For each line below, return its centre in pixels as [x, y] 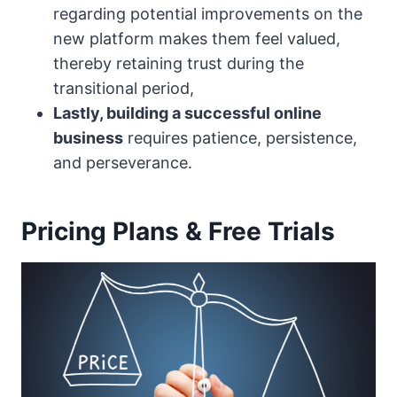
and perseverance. [123, 163]
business [88, 138]
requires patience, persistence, [240, 138]
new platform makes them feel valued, [197, 39]
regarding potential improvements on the [208, 14]
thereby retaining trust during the [179, 64]
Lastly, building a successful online [187, 113]
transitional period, [124, 89]
